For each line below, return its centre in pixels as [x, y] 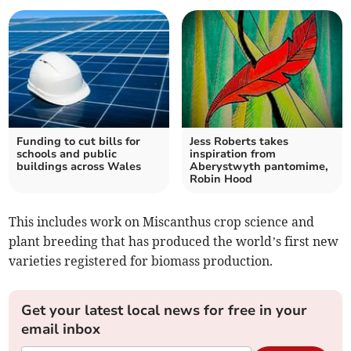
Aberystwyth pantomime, [259, 167]
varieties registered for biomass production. [141, 261]
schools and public [67, 154]
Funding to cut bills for [79, 142]
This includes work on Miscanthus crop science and [162, 222]
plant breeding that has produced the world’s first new [174, 242]
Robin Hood [221, 179]
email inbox [61, 329]
